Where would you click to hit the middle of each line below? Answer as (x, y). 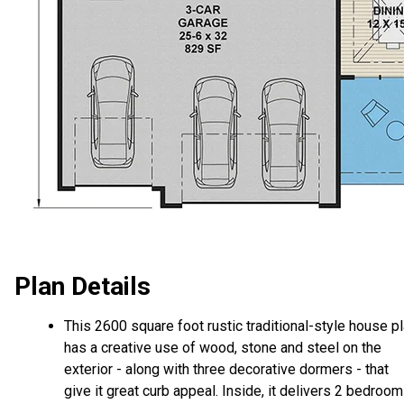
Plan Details (83, 287)
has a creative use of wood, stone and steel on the (223, 348)
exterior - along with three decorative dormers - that (226, 370)
